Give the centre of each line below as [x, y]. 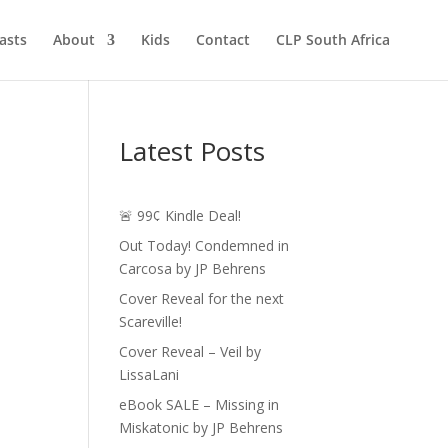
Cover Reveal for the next [202, 298]
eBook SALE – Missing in [199, 404]
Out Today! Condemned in [204, 245]
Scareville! [151, 321]
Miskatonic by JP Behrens [201, 427]
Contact [223, 39]
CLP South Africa [333, 39]
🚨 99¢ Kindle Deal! [180, 215]
